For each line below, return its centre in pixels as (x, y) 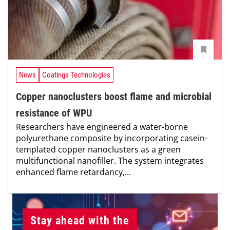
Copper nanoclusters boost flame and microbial (114, 96)
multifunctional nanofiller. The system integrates (110, 160)
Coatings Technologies (76, 75)
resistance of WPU (54, 113)
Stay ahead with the (80, 220)
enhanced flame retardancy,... (73, 172)
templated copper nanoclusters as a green (98, 149)
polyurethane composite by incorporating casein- (112, 138)
